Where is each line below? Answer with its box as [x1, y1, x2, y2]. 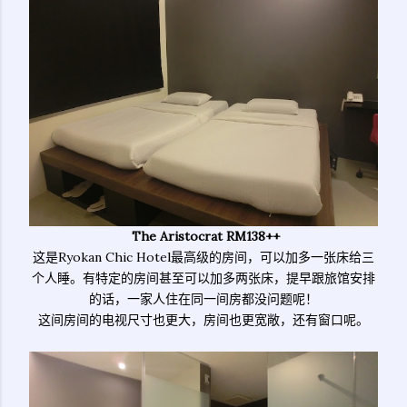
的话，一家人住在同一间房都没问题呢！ [89, 291, 318, 307]
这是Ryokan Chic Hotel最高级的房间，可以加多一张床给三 [33, 249, 374, 265]
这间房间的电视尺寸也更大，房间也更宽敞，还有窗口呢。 [38, 312, 369, 328]
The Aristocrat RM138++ [131, 228, 280, 244]
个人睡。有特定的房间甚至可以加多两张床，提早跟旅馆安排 [32, 270, 375, 286]
